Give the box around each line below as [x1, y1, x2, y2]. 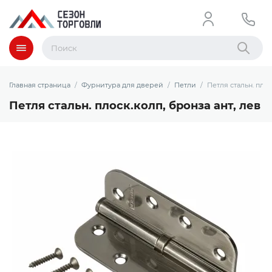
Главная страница [9, 81, 70, 89]
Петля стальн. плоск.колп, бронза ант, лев [9, 99, 260, 112]
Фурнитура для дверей [81, 81, 163, 89]
